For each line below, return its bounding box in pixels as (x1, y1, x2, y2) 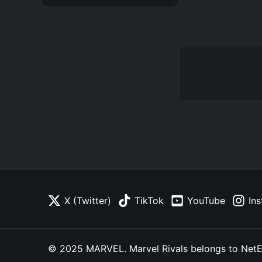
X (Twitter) (64, 194, 111, 206)
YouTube (187, 194, 225, 206)
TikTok (135, 194, 164, 206)
